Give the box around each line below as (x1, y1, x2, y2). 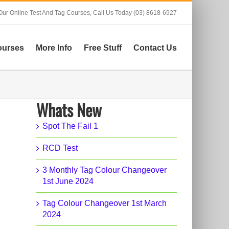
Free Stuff (84, 43, 122, 52)
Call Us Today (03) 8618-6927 (93, 9, 177, 16)
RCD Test (42, 144, 78, 152)
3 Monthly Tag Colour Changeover (42, 166, 167, 174)
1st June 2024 (42, 177, 94, 186)
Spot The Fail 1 (42, 122, 98, 130)
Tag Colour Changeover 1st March (42, 199, 167, 208)
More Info (36, 43, 72, 52)
